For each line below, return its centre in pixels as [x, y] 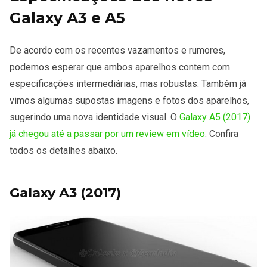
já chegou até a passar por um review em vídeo [107, 133]
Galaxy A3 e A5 [67, 18]
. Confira [222, 133]
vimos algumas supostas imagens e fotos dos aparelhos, [129, 100]
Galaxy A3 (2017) [65, 192]
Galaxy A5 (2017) [215, 117]
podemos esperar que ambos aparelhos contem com [120, 67]
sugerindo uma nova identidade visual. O [94, 117]
